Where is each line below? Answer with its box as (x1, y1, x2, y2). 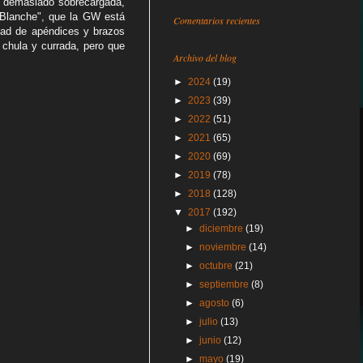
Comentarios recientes (173, 14, 260, 27)
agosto (199, 297, 233, 309)
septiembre (199, 279, 252, 290)
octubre (199, 260, 236, 271)
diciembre (199, 223, 246, 234)
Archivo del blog (173, 51, 237, 64)
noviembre (199, 241, 250, 253)
